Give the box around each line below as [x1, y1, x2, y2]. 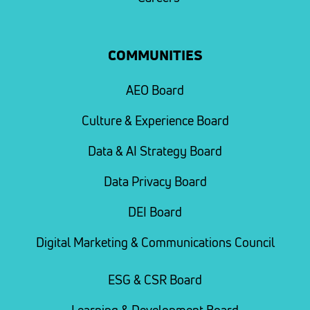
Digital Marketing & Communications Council [35, 235, 275, 251]
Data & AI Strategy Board [88, 143, 222, 160]
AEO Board [126, 82, 184, 99]
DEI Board [128, 204, 182, 221]
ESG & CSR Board [108, 272, 202, 289]
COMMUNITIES [107, 49, 203, 64]
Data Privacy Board [103, 174, 207, 190]
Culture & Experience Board [81, 113, 229, 129]
